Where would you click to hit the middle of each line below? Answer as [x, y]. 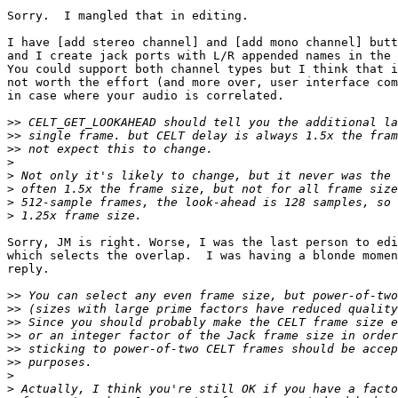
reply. [28, 269]
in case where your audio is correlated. [146, 96]
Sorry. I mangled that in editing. [128, 16]
